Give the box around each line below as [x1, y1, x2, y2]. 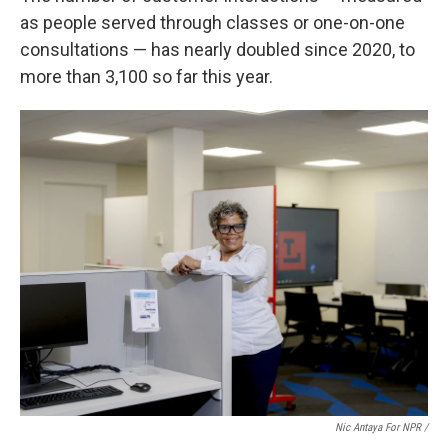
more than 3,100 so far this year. [20, 66, 273, 87]
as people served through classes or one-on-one [20, 12, 405, 33]
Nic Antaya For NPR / [335, 421, 428, 434]
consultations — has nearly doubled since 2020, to [20, 39, 415, 60]
